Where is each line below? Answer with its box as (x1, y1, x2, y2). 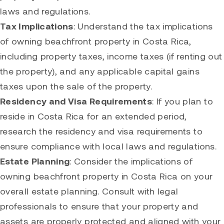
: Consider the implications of (69, 155, 193, 167)
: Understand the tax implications (73, 20, 213, 32)
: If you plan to (152, 95, 213, 107)
